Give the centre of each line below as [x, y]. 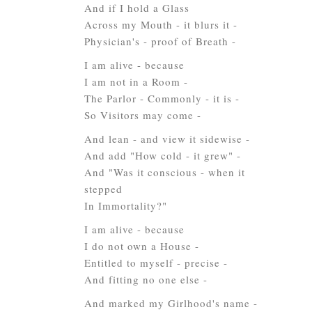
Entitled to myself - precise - [156, 263]
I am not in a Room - [136, 81]
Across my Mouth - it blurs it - [161, 24]
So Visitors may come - [143, 115]
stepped [103, 189]
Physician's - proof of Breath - [160, 41]
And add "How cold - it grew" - [163, 155]
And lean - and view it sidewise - [167, 139]
